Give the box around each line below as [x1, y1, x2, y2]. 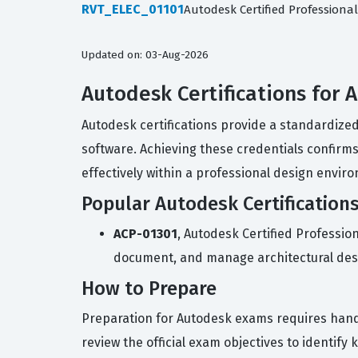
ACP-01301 [113, 226, 177, 241]
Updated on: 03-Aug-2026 [82, 48, 209, 62]
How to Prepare [82, 277, 217, 300]
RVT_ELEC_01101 [82, 2, 184, 17]
